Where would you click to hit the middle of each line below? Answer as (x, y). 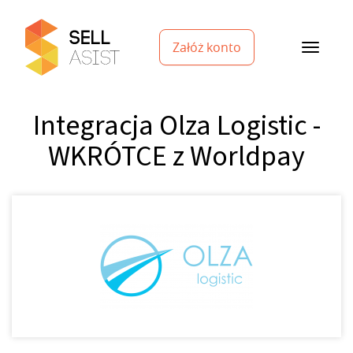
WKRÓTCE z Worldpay (176, 156)
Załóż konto (206, 47)
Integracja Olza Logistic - (176, 126)
